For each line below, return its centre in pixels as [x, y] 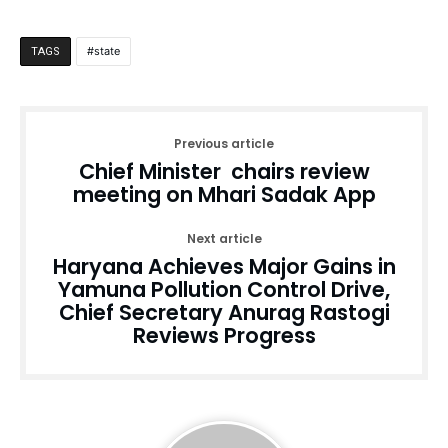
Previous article [224, 144]
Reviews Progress [224, 336]
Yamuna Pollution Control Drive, [224, 290]
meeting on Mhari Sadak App [224, 195]
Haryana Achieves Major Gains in [224, 267]
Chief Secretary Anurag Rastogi [224, 313]
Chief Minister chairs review [224, 172]
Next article [224, 239]
